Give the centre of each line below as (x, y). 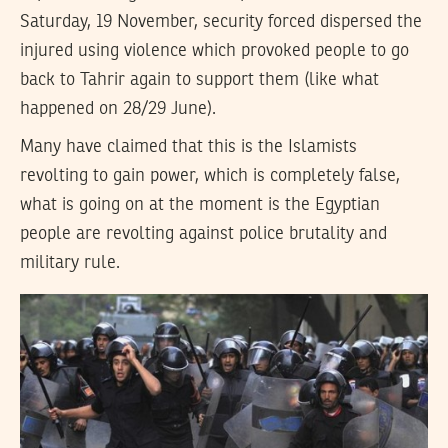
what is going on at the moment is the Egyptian (200, 205)
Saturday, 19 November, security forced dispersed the (221, 21)
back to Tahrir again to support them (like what (199, 79)
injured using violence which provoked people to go (214, 50)
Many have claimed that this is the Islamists (188, 147)
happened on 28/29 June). (118, 108)
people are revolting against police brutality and (203, 234)
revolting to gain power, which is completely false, (210, 176)
